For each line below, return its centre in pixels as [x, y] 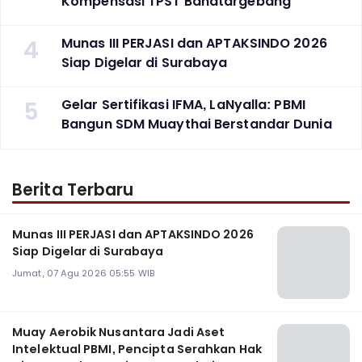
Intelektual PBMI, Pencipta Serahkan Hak [137, 349]
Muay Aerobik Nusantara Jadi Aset [119, 333]
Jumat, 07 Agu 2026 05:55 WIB [83, 274]
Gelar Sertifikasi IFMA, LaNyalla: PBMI [183, 104]
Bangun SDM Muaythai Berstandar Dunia [197, 124]
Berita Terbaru [73, 190]
